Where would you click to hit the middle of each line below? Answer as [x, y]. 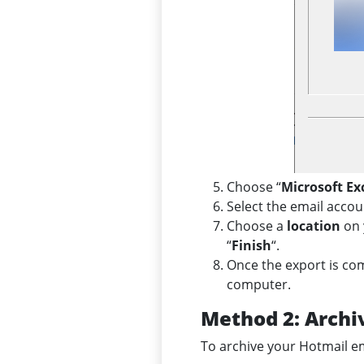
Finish [251, 246]
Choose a [257, 226]
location [314, 226]
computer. [259, 285]
